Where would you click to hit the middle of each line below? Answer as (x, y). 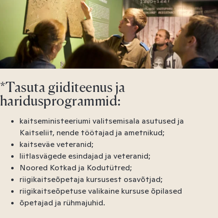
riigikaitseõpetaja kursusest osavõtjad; (91, 179)
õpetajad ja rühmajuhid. (62, 202)
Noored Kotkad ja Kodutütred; (76, 167)
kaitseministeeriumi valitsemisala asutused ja (102, 121)
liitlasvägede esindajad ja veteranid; (85, 156)
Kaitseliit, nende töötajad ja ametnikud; (92, 132)
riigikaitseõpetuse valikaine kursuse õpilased (101, 191)
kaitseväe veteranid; (56, 144)
